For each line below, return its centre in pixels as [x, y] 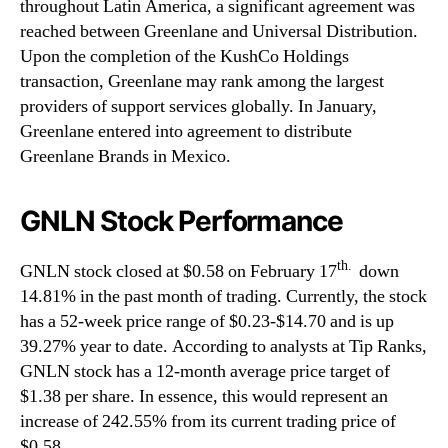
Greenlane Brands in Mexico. [125, 157]
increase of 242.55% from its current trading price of [208, 422]
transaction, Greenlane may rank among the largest [202, 82]
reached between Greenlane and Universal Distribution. [219, 32]
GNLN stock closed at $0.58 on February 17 [178, 272]
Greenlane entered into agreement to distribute [186, 132]
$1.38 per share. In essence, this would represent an [204, 397]
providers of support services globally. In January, [198, 107]
